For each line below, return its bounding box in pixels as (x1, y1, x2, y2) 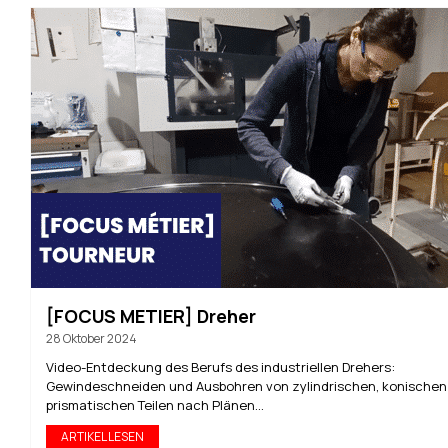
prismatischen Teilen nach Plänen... (46, 396, 264, 414)
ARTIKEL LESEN (61, 428, 144, 445)
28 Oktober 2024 (46, 330, 137, 347)
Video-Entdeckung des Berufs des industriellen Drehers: (46, 358, 395, 376)
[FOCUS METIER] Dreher (46, 304, 256, 328)
